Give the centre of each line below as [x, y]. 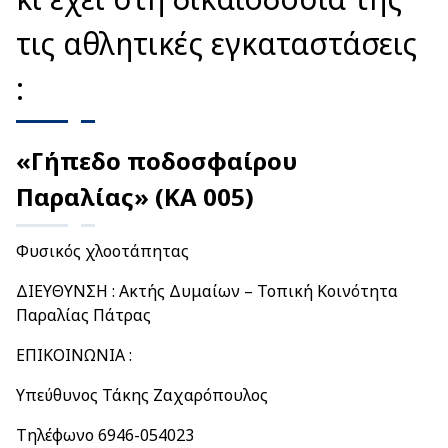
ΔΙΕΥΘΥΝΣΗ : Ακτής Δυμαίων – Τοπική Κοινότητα [207, 291]
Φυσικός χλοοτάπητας [102, 251]
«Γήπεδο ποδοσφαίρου [156, 160]
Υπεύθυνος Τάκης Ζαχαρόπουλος [142, 395]
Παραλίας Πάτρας [83, 315]
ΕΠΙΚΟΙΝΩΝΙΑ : [74, 355]
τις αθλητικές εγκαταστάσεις [216, 43]
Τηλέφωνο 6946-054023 [105, 435]
